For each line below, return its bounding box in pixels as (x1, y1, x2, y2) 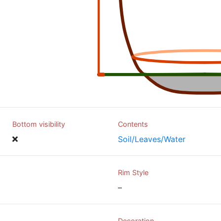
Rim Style (118, 168, 148, 177)
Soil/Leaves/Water (118, 134, 185, 144)
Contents (118, 120, 148, 128)
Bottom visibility (12, 120, 65, 128)
